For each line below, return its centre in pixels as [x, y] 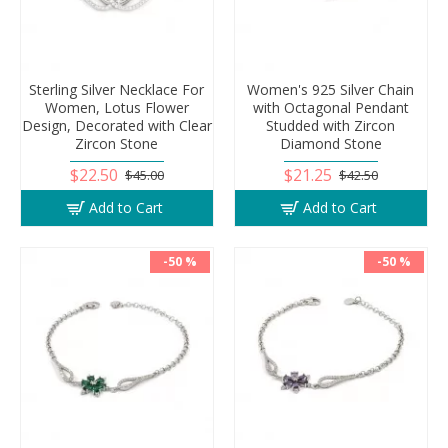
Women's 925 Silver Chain [331, 89]
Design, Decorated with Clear [116, 125]
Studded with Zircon [331, 125]
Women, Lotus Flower [116, 107]
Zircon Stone [117, 143]
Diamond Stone [330, 143]
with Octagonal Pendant [330, 107]
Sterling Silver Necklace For [117, 89]
